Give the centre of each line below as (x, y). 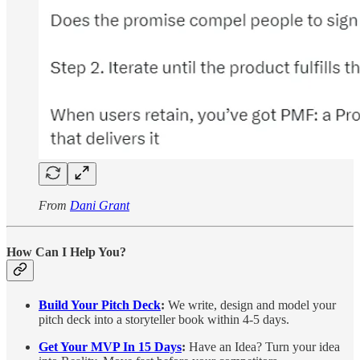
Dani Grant (100, 206)
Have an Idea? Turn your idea (264, 346)
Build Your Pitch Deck (100, 305)
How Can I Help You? (66, 252)
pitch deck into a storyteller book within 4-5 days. (164, 319)
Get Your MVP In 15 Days (110, 346)
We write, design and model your (252, 305)
